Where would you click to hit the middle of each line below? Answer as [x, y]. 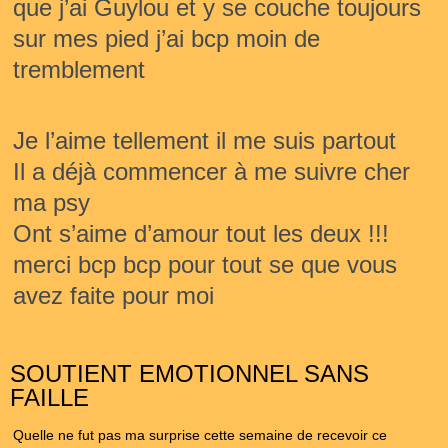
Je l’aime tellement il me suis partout [204, 141]
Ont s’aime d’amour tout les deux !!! [201, 234]
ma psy [51, 203]
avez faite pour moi [113, 296]
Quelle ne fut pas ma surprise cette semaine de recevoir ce [200, 434]
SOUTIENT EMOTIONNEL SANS [189, 373]
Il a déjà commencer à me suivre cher [211, 172]
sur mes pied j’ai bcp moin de [166, 38]
